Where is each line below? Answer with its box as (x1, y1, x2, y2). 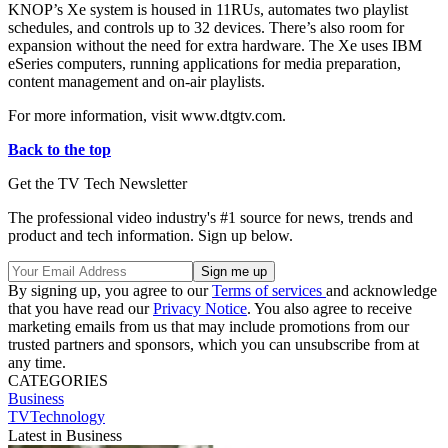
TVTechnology (8, 408, 105, 426)
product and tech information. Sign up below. (8, 227, 293, 245)
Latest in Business (8, 427, 122, 445)
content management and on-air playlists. (8, 73, 265, 91)
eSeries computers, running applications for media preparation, (8, 55, 401, 73)
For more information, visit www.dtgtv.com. (8, 107, 286, 125)
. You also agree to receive (247, 300, 412, 318)
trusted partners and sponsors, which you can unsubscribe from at (8, 336, 419, 354)
